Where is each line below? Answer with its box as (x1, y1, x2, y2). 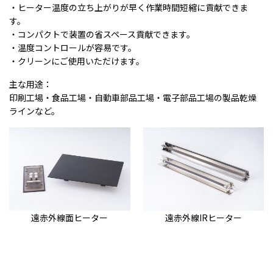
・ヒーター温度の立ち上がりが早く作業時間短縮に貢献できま (9, 1, 248, 13)
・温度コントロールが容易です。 (9, 41, 136, 54)
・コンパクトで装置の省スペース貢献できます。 (9, 28, 195, 40)
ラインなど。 (9, 105, 60, 117)
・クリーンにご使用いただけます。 (9, 55, 144, 67)
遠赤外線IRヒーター (165, 211, 242, 224)
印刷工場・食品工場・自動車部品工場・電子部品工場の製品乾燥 (9, 91, 257, 104)
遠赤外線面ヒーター (31, 211, 108, 224)
